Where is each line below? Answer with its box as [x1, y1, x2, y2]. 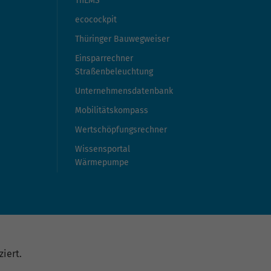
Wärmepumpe [75, 157, 129, 168]
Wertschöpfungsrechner [75, 125, 167, 135]
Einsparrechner [75, 53, 133, 64]
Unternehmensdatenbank [75, 86, 173, 97]
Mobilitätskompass [75, 105, 148, 116]
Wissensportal [75, 144, 130, 155]
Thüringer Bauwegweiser [75, 34, 169, 45]
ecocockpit [75, 15, 117, 25]
